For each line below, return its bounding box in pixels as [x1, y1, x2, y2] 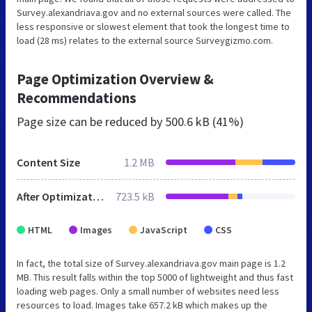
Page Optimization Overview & [17, 69, 214, 88]
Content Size [17, 155, 80, 169]
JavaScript [140, 223, 187, 236]
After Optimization [93, 189, 104, 203]
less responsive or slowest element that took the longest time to [17, 19, 290, 33]
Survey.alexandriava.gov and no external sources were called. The [17, 6, 291, 19]
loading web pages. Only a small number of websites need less [17, 284, 279, 297]
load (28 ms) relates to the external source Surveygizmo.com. [17, 33, 273, 47]
